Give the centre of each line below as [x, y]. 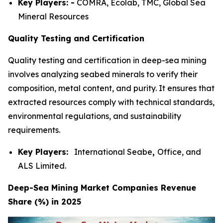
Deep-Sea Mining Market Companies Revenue [102, 187]
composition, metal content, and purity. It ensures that [111, 88]
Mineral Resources [53, 16]
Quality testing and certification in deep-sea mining [107, 60]
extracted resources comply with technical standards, [111, 102]
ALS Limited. [42, 166]
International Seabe [110, 152]
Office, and [179, 152]
